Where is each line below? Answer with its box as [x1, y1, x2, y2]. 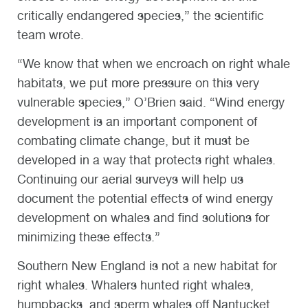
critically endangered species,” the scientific [17, 8, 264, 23]
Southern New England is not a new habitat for [17, 258, 277, 274]
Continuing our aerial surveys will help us [17, 172, 243, 187]
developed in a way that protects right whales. [17, 153, 276, 168]
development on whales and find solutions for [17, 210, 269, 225]
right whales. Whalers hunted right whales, [17, 278, 254, 293]
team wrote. [17, 27, 84, 43]
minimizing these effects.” [17, 230, 160, 245]
